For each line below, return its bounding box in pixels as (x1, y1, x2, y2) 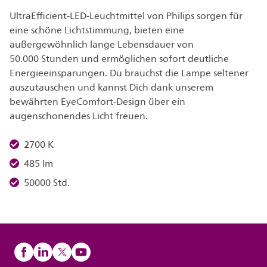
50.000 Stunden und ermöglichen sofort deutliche (10, 51, 229, 67)
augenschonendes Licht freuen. (10, 108, 148, 124)
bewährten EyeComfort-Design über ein (10, 94, 185, 110)
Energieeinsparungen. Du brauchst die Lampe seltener (10, 66, 249, 81)
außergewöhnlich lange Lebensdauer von (10, 37, 194, 52)
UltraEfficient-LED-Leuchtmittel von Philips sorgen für (10, 8, 243, 24)
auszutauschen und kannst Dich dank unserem (10, 80, 213, 95)
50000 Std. (24, 175, 70, 191)
